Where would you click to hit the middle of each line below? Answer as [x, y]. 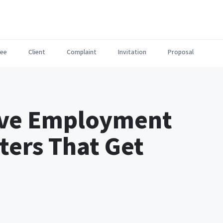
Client [37, 52]
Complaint [82, 52]
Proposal [181, 52]
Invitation [132, 52]
